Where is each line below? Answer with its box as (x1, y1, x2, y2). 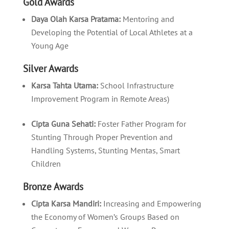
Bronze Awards (22, 180, 83, 193)
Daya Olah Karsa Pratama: (31, 13, 121, 24)
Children (31, 158, 61, 169)
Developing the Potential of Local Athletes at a (31, 27, 193, 37)
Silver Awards (22, 62, 78, 75)
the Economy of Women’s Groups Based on (31, 211, 179, 222)
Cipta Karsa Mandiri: (31, 198, 101, 209)
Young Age (31, 40, 68, 51)
